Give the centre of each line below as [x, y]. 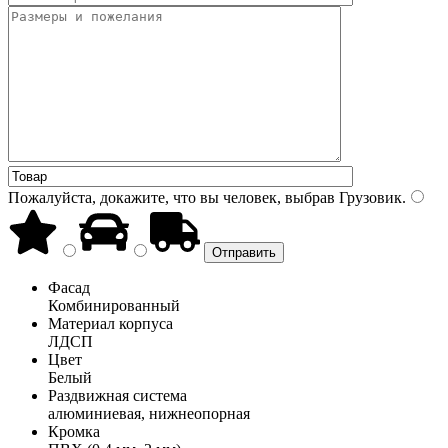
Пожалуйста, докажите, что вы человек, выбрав [171, 197]
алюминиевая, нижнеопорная [149, 413]
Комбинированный [114, 305]
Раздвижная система [117, 395]
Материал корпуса [110, 323]
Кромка [74, 431]
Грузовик [368, 197]
